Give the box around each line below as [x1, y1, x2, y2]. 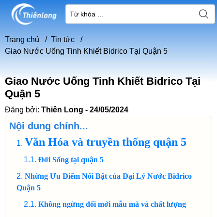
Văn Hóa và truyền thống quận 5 [25, 136, 186, 148]
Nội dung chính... [9, 121, 88, 131]
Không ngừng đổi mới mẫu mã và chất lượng [38, 200, 186, 208]
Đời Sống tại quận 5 [38, 155, 104, 164]
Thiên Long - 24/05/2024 [41, 106, 128, 114]
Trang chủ [5, 35, 39, 44]
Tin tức [51, 35, 77, 44]
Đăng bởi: [5, 106, 41, 114]
